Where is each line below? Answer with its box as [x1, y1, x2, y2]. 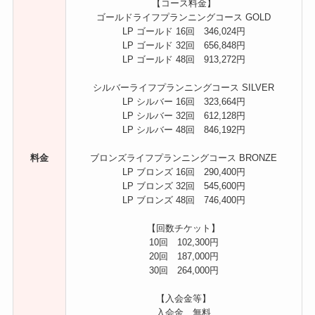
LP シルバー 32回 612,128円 [122, 110, 245, 121]
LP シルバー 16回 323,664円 [122, 96, 245, 107]
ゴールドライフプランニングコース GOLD [96, 11, 271, 22]
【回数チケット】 [147, 222, 221, 233]
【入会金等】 [156, 292, 212, 304]
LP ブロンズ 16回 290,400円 [122, 166, 245, 177]
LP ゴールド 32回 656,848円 [122, 39, 245, 51]
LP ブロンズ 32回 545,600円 [122, 180, 245, 191]
